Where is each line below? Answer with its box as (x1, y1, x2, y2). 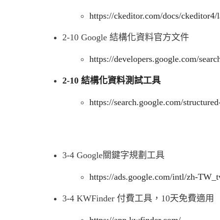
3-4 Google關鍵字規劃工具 (62, 150, 165, 160)
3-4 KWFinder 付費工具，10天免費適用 (62, 193, 214, 203)
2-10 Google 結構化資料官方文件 (62, 32, 189, 42)
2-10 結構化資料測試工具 (62, 76, 161, 85)
